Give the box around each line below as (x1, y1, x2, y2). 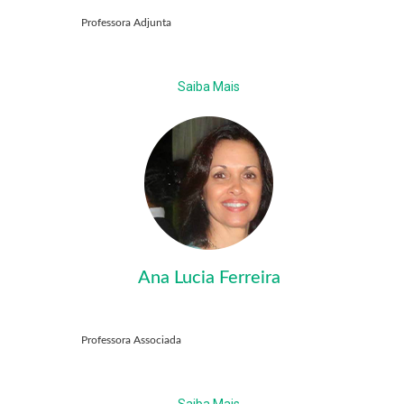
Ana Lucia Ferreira (137, 269, 280, 288)
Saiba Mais (178, 79, 240, 95)
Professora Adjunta (81, 17, 171, 29)
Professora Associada (81, 335, 181, 346)
